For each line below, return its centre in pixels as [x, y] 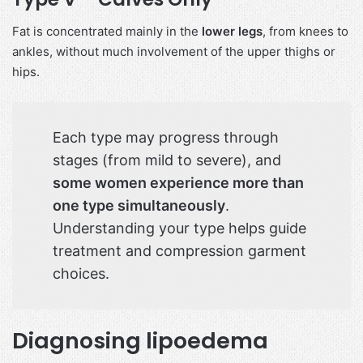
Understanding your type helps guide [179, 228]
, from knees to [305, 32]
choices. [81, 274]
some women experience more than [178, 183]
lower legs [232, 32]
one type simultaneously [139, 206]
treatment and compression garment [179, 251]
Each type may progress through [166, 138]
